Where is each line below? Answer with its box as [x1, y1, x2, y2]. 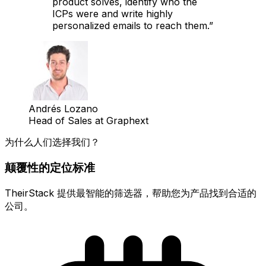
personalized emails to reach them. [52, 20, 209, 32]
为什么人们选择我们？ [5, 136, 100, 148]
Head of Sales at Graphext [28, 115, 148, 127]
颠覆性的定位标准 [5, 160, 95, 175]
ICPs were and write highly [52, 8, 173, 20]
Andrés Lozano [28, 103, 98, 115]
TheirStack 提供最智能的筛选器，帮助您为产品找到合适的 [5, 186, 256, 199]
